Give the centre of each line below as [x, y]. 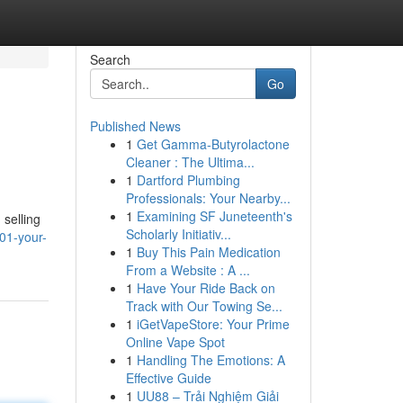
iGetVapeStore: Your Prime [213, 324]
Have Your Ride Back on [206, 288]
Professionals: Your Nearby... [208, 198]
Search [110, 59]
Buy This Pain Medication [208, 252]
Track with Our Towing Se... [204, 306]
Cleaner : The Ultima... [190, 162]
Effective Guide [168, 378]
